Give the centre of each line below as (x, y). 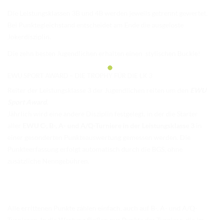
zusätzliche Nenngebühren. (48, 161)
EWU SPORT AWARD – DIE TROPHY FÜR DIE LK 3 (80, 76)
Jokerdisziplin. (29, 37)
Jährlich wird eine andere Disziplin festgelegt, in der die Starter (103, 114)
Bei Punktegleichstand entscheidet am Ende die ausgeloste (96, 25)
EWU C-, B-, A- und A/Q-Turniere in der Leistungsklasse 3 (109, 126)
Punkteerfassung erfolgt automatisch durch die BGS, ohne (95, 149)
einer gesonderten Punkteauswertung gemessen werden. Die (99, 137)
